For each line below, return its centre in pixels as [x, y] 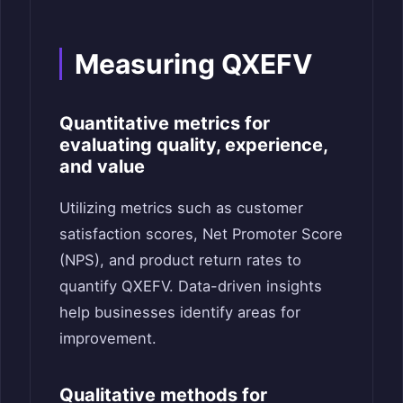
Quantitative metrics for [165, 123]
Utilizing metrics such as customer [181, 207]
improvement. [108, 338]
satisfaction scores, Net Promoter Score [201, 233]
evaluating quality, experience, [193, 144]
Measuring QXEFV [193, 63]
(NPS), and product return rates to [180, 260]
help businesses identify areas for [180, 312]
